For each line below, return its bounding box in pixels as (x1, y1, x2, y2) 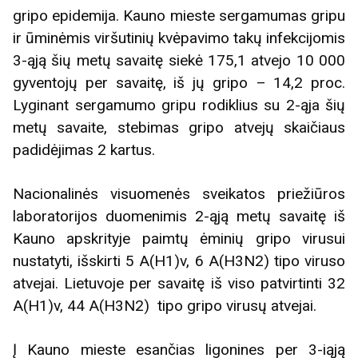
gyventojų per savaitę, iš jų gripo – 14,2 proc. (13, 73, 345, 92)
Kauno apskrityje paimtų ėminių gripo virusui (13, 229, 345, 248)
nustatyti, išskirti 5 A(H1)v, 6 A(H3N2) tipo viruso (13, 251, 345, 270)
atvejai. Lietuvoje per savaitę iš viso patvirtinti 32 (13, 273, 345, 292)
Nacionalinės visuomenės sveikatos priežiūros (13, 184, 345, 203)
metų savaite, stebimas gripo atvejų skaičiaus (13, 117, 345, 137)
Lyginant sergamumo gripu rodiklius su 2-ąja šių (13, 95, 345, 114)
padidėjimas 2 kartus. (13, 140, 155, 159)
